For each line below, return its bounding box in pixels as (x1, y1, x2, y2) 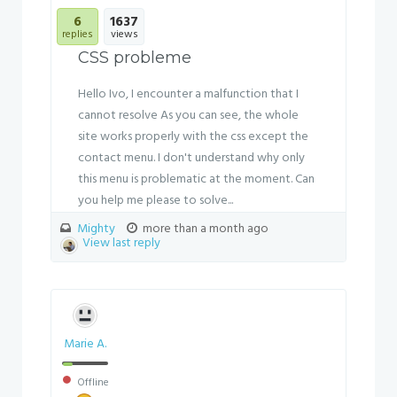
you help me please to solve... (78, 191, 233, 211)
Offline (74, 374, 109, 392)
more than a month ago (140, 219, 269, 239)
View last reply (82, 233, 160, 253)
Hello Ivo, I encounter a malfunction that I (78, 84, 299, 105)
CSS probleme (78, 48, 191, 67)
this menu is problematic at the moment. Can (78, 169, 315, 190)
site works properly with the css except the (78, 127, 308, 147)
